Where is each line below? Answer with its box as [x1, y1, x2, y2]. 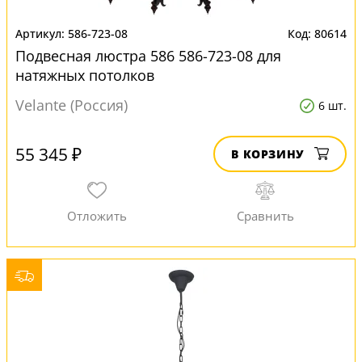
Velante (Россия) [15, 95, 128, 115]
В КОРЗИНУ [231, 146, 305, 162]
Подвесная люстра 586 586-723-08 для [15, 46, 281, 65]
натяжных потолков [15, 65, 154, 85]
